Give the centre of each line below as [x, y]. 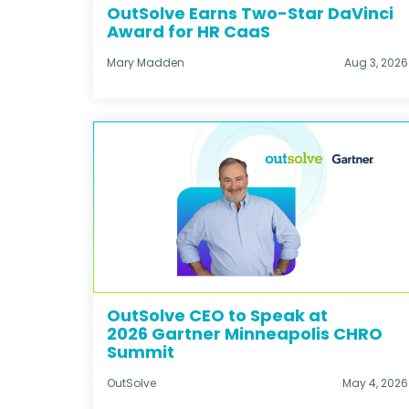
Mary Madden [146, 62]
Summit [141, 352]
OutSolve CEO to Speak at [217, 316]
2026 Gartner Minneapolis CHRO [245, 334]
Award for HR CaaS [189, 31]
